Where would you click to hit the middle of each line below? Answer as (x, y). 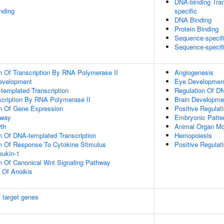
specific (186, 11)
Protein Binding (196, 29)
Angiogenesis (194, 72)
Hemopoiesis (193, 135)
